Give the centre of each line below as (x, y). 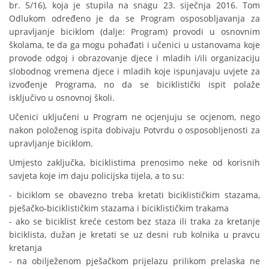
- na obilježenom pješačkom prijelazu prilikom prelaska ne (134, 261)
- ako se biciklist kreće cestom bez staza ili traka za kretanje (134, 222)
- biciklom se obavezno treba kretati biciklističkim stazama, (134, 195)
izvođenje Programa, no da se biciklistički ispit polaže (134, 85)
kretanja (26, 248)
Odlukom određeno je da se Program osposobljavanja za (134, 19)
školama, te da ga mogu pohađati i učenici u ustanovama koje (134, 45)
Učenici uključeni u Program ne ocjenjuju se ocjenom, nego (134, 117)
